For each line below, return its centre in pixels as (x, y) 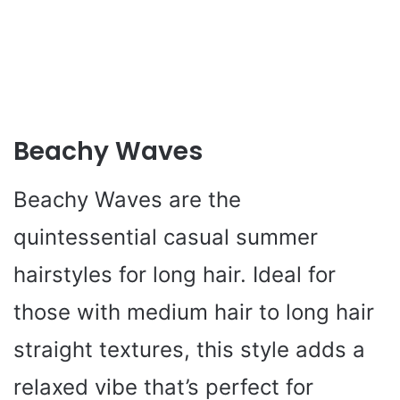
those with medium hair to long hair (194, 312)
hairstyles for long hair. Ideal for (175, 275)
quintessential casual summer (166, 237)
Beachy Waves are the (127, 200)
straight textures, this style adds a (189, 350)
